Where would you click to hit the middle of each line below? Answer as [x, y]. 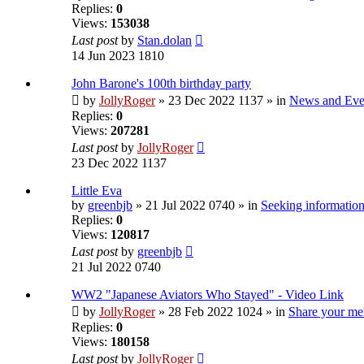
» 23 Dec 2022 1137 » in [222, 101]
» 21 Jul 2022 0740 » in [197, 206]
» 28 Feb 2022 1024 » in [222, 312]
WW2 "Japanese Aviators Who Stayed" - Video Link [208, 295]
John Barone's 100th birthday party [161, 84]
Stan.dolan [165, 41]
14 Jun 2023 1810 [118, 56]
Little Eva [97, 191]
